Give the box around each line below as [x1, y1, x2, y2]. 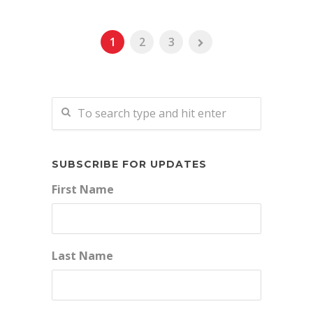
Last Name [52, 247, 113, 263]
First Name [52, 181, 114, 197]
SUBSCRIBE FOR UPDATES [52, 157, 207, 170]
